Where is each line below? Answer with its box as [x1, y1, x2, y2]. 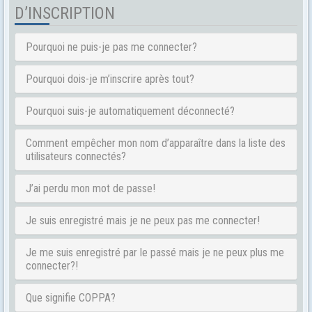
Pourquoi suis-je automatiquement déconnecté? [26, 104, 235, 118]
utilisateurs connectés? [26, 150, 126, 163]
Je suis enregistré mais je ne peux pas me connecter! [26, 214, 260, 227]
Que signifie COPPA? [26, 291, 116, 304]
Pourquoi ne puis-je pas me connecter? [26, 40, 197, 54]
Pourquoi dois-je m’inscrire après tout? [26, 72, 194, 86]
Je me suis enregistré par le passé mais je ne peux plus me [26, 246, 284, 259]
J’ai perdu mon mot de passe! [26, 182, 155, 195]
